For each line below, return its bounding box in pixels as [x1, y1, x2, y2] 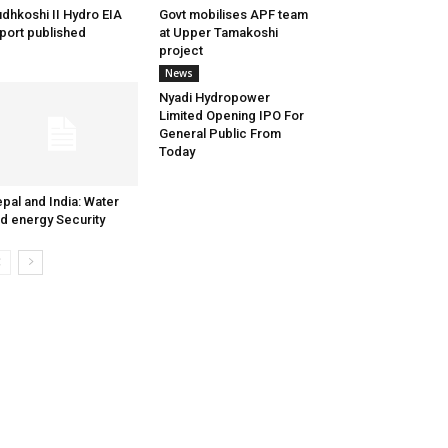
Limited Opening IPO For [158, 108, 304, 124]
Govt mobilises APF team [158, 7, 308, 23]
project [158, 43, 203, 59]
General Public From [158, 126, 281, 142]
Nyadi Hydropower [158, 90, 270, 106]
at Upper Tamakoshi [158, 25, 278, 41]
